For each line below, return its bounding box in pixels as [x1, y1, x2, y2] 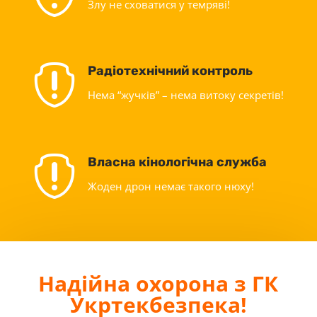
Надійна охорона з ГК [38, 268, 279, 298]
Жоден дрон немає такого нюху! [88, 178, 254, 193]
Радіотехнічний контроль [88, 62, 253, 79]
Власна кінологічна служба [88, 154, 267, 170]
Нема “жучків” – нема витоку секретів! [88, 87, 284, 102]
